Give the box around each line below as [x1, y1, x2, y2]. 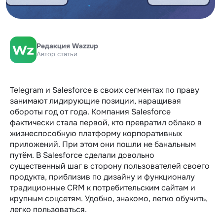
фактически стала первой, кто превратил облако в [10, 117, 202, 128]
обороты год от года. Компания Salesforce [10, 106, 171, 117]
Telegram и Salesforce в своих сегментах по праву [10, 84, 199, 95]
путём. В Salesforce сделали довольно [10, 149, 154, 160]
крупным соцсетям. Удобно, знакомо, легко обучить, [10, 193, 208, 204]
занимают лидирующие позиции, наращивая [10, 95, 181, 106]
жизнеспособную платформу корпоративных [10, 128, 182, 139]
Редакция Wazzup [37, 41, 98, 50]
